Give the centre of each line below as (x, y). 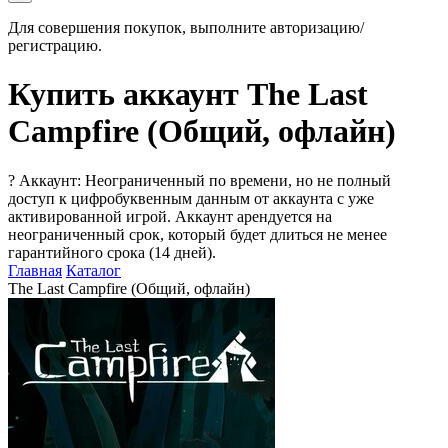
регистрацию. (55, 45)
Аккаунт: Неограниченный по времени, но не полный (205, 180)
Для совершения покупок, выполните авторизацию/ (186, 27)
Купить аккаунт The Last (188, 94)
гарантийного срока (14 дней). (112, 252)
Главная (35, 270)
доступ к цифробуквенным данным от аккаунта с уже (191, 198)
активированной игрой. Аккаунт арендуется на (170, 216)
